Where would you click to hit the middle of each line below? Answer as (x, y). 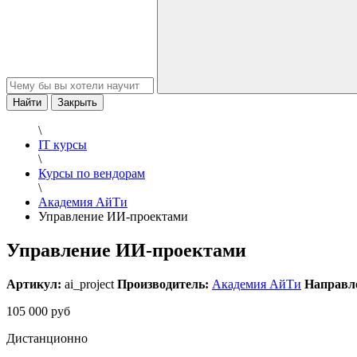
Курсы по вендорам (92, 173)
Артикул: (34, 284)
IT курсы (63, 145)
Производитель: (163, 284)
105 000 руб (38, 311)
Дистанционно (47, 338)
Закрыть (77, 102)
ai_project (89, 284)
